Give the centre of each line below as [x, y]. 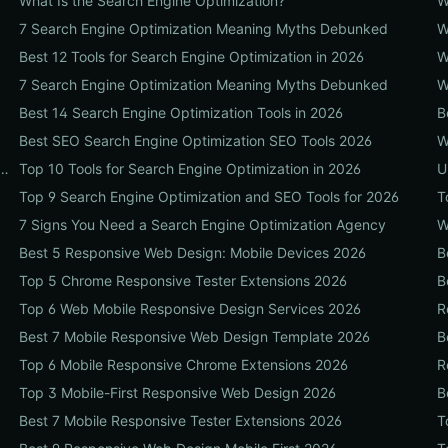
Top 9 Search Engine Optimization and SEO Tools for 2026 [208, 196]
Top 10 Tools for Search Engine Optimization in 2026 [189, 168]
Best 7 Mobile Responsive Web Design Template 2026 [194, 336]
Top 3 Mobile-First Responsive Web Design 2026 [177, 392]
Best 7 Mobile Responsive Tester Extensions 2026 [180, 420]
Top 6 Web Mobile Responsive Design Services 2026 [189, 308]
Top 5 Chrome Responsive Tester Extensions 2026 [182, 280]
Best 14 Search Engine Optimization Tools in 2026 [180, 112]
